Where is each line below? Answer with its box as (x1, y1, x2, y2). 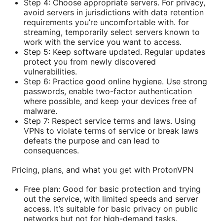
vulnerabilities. (24, 66, 77, 76)
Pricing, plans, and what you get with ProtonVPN (12, 164, 193, 175)
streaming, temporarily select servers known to (24, 27, 200, 37)
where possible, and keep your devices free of (24, 96, 197, 106)
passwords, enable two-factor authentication (24, 86, 192, 96)
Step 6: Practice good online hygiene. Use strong (24, 76, 207, 86)
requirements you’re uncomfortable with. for (24, 17, 189, 27)
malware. (24, 106, 57, 116)
